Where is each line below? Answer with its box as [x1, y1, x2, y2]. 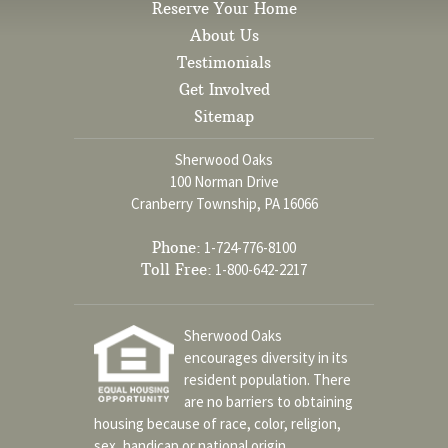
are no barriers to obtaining [184, 391, 353, 411]
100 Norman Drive [169, 171, 279, 191]
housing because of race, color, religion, [94, 413, 341, 433]
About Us [189, 25, 259, 45]
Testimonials [177, 52, 271, 72]
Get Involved [178, 79, 270, 99]
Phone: [152, 238, 201, 258]
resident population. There [184, 369, 351, 389]
